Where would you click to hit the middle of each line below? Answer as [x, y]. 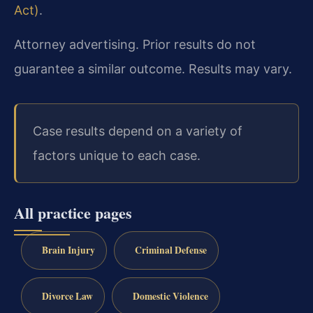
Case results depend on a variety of [138, 131]
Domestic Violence [170, 297]
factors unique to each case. [117, 156]
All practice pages [73, 213]
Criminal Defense [170, 250]
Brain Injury [68, 250]
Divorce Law [67, 297]
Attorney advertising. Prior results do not [135, 45]
